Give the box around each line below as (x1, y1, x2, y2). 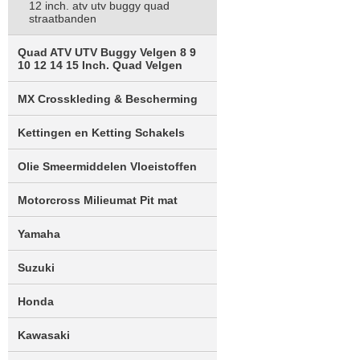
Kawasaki (18, 329, 70, 342)
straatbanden (29, 12, 96, 25)
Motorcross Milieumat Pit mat (18, 194, 178, 207)
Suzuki (18, 261, 55, 274)
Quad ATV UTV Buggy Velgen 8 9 (18, 46, 196, 59)
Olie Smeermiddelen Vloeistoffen (18, 160, 197, 173)
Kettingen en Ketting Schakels (18, 126, 185, 139)
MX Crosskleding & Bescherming (18, 92, 198, 105)
